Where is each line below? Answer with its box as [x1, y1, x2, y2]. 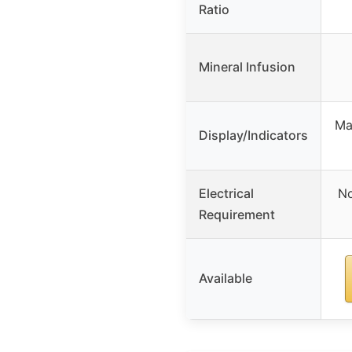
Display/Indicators [199, 126, 308, 143]
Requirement [199, 206, 275, 222]
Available [199, 269, 252, 286]
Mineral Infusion [199, 58, 295, 75]
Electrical [199, 185, 254, 201]
